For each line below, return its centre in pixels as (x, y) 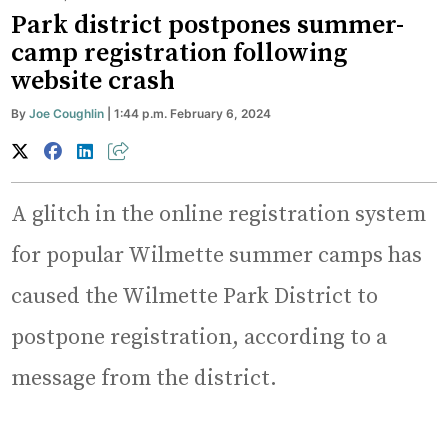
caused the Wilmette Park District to (195, 297)
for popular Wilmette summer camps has (217, 256)
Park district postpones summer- (208, 26)
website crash (93, 82)
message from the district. (144, 379)
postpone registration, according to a (199, 338)
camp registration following (179, 54)
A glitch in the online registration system (219, 215)
